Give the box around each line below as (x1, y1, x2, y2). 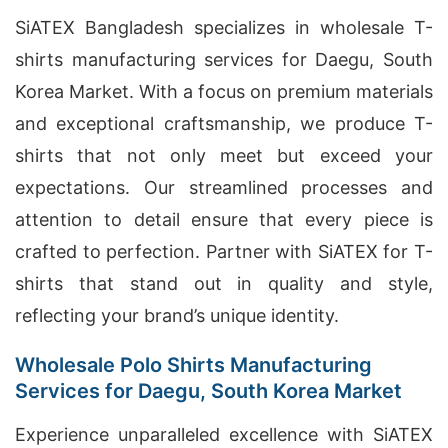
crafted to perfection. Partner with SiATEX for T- (15, 241, 433, 262)
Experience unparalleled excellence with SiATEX (15, 424, 433, 445)
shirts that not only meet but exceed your (15, 145, 433, 166)
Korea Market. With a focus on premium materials (15, 81, 433, 102)
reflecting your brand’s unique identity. (15, 305, 339, 326)
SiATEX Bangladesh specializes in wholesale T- (15, 17, 433, 38)
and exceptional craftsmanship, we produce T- (15, 113, 433, 134)
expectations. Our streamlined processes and (15, 177, 433, 198)
